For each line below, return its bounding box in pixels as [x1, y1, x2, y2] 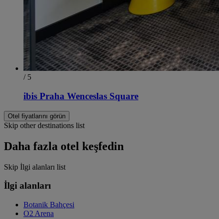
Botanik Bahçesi [23, 200, 74, 209]
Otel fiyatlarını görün [8, 112, 66, 120]
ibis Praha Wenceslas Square [23, 91, 138, 102]
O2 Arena [23, 209, 54, 218]
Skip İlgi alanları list [4, 162, 66, 171]
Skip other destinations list [4, 121, 85, 130]
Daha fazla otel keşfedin [4, 139, 124, 153]
